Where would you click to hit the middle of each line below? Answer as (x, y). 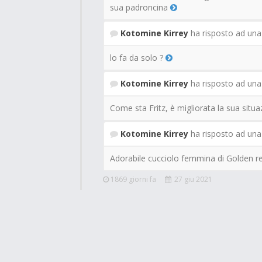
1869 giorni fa (133, 179)
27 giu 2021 (193, 179)
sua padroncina (140, 7)
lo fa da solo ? (138, 58)
